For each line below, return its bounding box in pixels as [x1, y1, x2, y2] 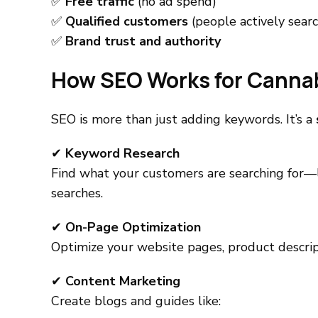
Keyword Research [65, 145, 180, 162]
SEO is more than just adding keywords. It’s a [51, 111, 316, 128]
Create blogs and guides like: [51, 292, 221, 309]
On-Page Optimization [65, 219, 201, 236]
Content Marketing [65, 273, 180, 290]
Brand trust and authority [65, 33, 221, 50]
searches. [51, 185, 103, 202]
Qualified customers [65, 13, 188, 30]
